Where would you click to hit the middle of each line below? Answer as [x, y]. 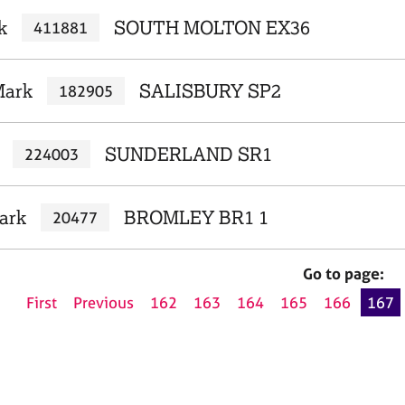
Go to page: [344, 273]
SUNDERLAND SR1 [188, 154]
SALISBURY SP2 [210, 91]
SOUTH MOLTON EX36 [212, 28]
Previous [104, 303]
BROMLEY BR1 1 [196, 217]
